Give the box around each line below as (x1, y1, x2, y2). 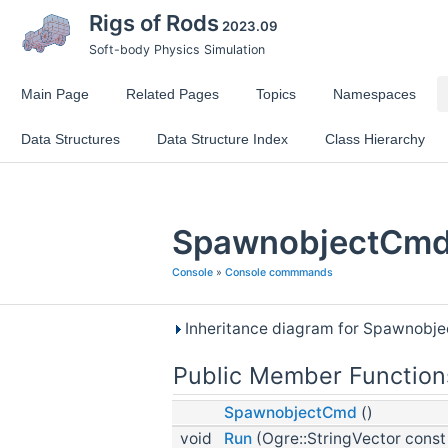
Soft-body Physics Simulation (88, 42, 265, 57)
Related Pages (126, 86, 219, 102)
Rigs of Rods (88, 10, 219, 36)
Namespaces (333, 86, 416, 102)
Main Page (21, 86, 89, 102)
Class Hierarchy (325, 131, 425, 147)
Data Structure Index (157, 131, 288, 147)
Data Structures (21, 131, 120, 147)
